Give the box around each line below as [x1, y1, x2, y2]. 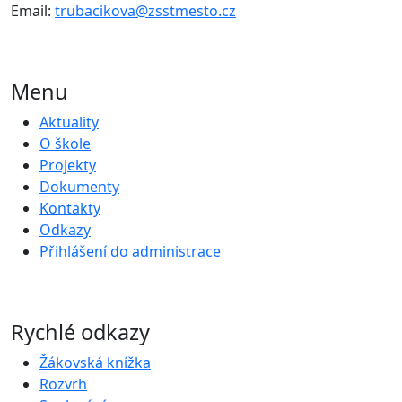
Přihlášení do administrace [39, 241, 221, 262]
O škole [39, 134, 91, 154]
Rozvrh [39, 374, 87, 395]
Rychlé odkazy [11, 318, 150, 347]
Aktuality [39, 112, 99, 133]
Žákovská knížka [39, 353, 151, 373]
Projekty [39, 155, 96, 176]
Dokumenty [39, 177, 119, 197]
